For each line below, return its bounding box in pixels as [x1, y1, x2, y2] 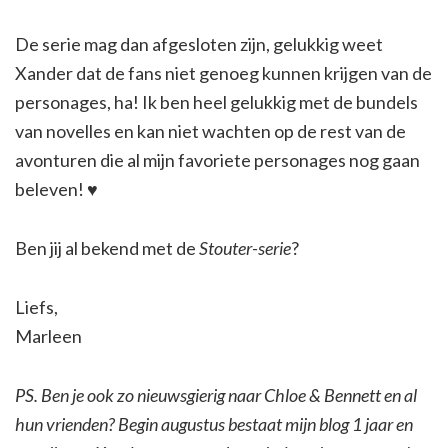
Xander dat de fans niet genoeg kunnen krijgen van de [15, 62, 432, 85]
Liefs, [15, 296, 58, 319]
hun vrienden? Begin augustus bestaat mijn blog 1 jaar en [15, 413, 413, 436]
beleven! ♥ [15, 178, 98, 201]
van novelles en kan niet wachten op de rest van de [15, 120, 406, 143]
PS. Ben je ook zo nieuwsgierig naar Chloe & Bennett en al [15, 384, 417, 407]
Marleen [15, 325, 82, 348]
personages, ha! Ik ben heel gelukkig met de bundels [15, 91, 418, 114]
